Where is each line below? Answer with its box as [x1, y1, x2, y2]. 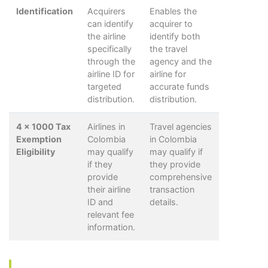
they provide [150, 159, 200, 169]
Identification [16, 5, 73, 16]
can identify [87, 18, 133, 29]
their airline [87, 184, 130, 194]
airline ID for [87, 68, 135, 79]
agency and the [150, 56, 212, 66]
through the [87, 56, 135, 66]
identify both [150, 31, 200, 41]
